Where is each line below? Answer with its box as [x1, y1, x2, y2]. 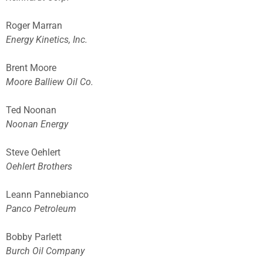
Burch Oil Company [6, 245, 85, 257]
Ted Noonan [6, 104, 56, 116]
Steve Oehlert [6, 147, 60, 159]
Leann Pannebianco [6, 189, 89, 201]
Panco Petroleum [6, 203, 76, 215]
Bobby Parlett [6, 231, 62, 243]
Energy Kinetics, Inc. [6, 34, 87, 46]
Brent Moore [6, 62, 56, 74]
